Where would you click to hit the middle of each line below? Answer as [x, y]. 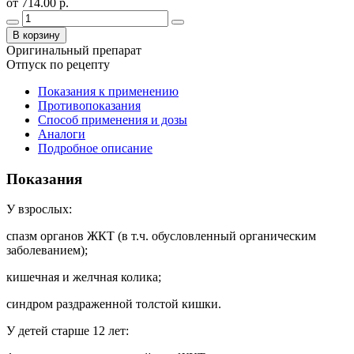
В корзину [36, 35]
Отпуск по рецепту [58, 64]
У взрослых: [39, 209]
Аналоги [62, 134]
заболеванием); [47, 250]
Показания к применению [108, 91]
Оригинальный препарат [74, 50]
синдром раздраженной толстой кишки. [114, 304]
